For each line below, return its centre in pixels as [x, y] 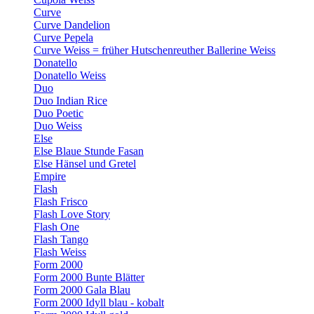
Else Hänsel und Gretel [85, 164]
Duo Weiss [58, 126]
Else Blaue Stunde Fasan [89, 151]
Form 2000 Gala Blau [82, 290]
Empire [50, 176]
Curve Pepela [63, 37]
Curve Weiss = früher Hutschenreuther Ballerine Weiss [155, 50]
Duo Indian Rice [70, 101]
